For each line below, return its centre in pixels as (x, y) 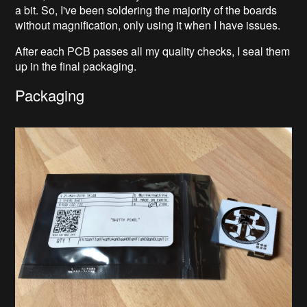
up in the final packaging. (77, 66)
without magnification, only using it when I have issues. (149, 25)
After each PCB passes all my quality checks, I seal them (153, 51)
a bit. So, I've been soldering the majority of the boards (146, 10)
